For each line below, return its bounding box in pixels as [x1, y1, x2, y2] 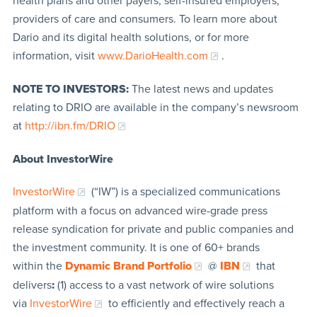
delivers [12, 277, 52, 292]
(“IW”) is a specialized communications [88, 184, 280, 199]
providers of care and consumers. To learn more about [12, 11, 277, 26]
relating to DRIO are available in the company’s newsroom [12, 100, 299, 115]
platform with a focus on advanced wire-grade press [12, 203, 267, 218]
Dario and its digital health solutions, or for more [12, 30, 249, 45]
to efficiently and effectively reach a [105, 296, 284, 311]
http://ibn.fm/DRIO [24, 118, 115, 133]
